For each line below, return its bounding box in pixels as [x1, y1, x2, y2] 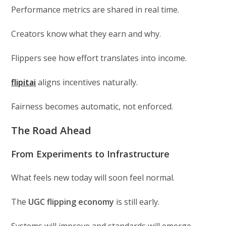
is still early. [114, 196, 160, 207]
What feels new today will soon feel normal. [11, 172, 175, 183]
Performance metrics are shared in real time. [11, 4, 180, 15]
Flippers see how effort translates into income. [11, 52, 187, 64]
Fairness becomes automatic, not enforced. [11, 100, 174, 112]
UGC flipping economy [28, 196, 115, 207]
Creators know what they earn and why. [11, 28, 161, 39]
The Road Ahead [11, 123, 92, 137]
